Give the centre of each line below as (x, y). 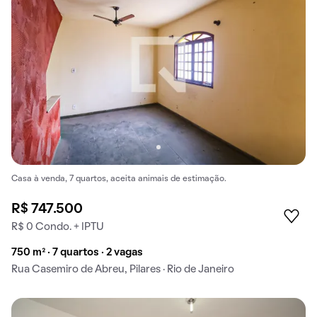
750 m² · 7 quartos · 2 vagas (77, 253)
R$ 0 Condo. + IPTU (58, 227)
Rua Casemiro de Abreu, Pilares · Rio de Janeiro (123, 270)
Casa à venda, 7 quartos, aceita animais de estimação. (119, 179)
